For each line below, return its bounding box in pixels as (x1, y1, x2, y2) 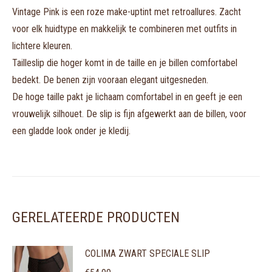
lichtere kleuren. (12, 40, 72, 52)
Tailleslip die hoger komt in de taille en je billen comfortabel (12, 57, 237, 69)
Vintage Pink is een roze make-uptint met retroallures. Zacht (12, 6, 241, 18)
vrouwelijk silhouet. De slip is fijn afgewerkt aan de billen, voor (12, 108, 246, 120)
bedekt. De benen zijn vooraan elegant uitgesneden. (12, 74, 208, 86)
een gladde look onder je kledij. (12, 125, 131, 137)
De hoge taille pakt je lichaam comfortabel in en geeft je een (12, 91, 242, 103)
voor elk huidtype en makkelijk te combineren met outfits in (12, 23, 237, 35)
